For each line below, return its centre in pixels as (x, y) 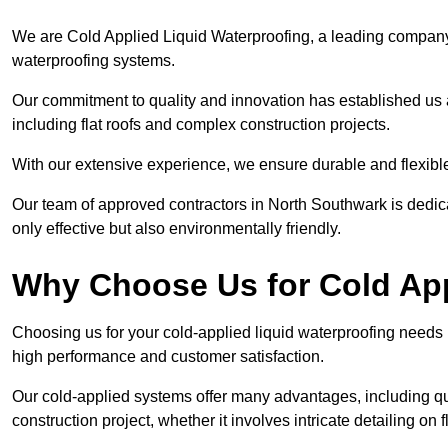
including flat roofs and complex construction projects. (201, 125)
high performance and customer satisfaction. (168, 357)
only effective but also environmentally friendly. (178, 229)
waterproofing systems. (95, 61)
